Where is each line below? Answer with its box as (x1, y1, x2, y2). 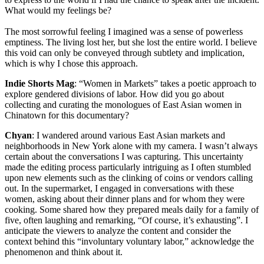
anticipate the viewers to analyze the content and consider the (5, 226, 231, 236)
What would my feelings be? (5, 5, 111, 16)
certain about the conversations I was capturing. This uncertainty (5, 151, 243, 162)
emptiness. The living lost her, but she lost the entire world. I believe (5, 37, 257, 48)
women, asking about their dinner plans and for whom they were (5, 194, 245, 204)
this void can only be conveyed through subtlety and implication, (5, 48, 245, 58)
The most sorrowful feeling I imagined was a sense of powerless (5, 27, 243, 37)
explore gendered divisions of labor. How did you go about (5, 89, 224, 100)
